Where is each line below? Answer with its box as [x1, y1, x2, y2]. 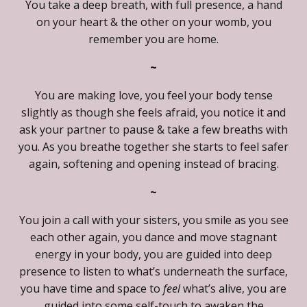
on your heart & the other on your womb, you [36, 14, 271, 29]
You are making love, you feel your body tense [34, 87, 273, 103]
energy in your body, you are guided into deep [35, 246, 272, 262]
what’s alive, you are [180, 280, 286, 296]
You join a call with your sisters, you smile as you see [19, 212, 288, 228]
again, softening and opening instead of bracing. [28, 156, 279, 171]
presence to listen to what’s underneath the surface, [19, 263, 288, 279]
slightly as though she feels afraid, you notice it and [21, 104, 286, 120]
